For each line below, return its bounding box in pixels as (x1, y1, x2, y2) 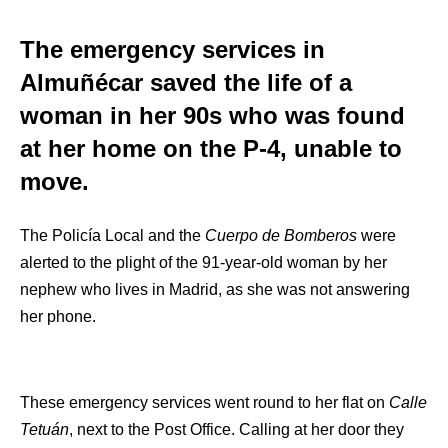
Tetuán (20, 421, 69, 439)
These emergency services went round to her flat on (20, 394, 389, 412)
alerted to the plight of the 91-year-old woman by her (20, 254, 387, 272)
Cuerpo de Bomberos (205, 227, 361, 245)
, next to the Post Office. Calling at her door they (69, 421, 404, 439)
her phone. (20, 308, 96, 326)
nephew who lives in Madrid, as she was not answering (20, 281, 410, 299)
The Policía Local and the (20, 227, 205, 245)
